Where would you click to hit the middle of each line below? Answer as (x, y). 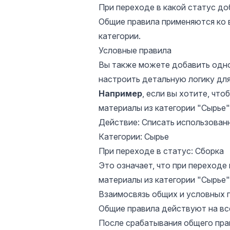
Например (120, 93)
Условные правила (135, 50)
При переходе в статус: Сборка (161, 151)
